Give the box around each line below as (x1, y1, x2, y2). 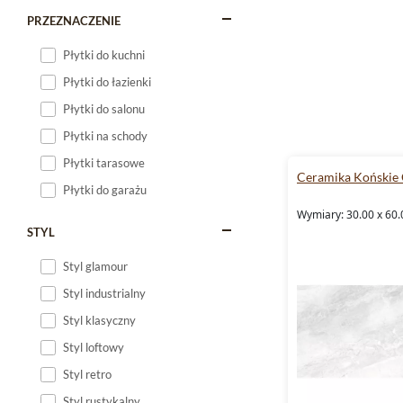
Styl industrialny (63, 286, 146, 300)
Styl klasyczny (63, 313, 136, 327)
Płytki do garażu (63, 183, 147, 197)
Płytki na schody (63, 129, 148, 143)
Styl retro (63, 367, 112, 381)
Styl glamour (63, 259, 128, 273)
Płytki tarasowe (63, 156, 145, 170)
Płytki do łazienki (63, 75, 151, 89)
